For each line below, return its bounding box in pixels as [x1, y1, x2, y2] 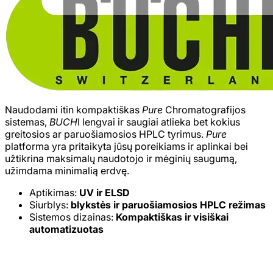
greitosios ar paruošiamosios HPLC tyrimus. [5, 128, 206, 141]
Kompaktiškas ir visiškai [116, 211, 229, 224]
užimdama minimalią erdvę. [5, 165, 129, 177]
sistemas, [5, 116, 49, 129]
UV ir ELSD [79, 186, 130, 199]
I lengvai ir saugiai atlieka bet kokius [77, 116, 240, 129]
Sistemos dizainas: [29, 211, 116, 224]
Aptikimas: [29, 186, 79, 199]
